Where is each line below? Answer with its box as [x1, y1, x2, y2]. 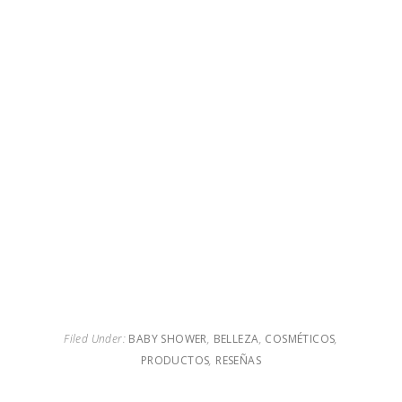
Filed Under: [64, 331, 129, 346]
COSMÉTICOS [265, 331, 336, 346]
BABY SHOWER [128, 331, 207, 346]
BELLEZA [213, 331, 259, 346]
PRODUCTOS [140, 353, 210, 368]
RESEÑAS [215, 353, 262, 368]
